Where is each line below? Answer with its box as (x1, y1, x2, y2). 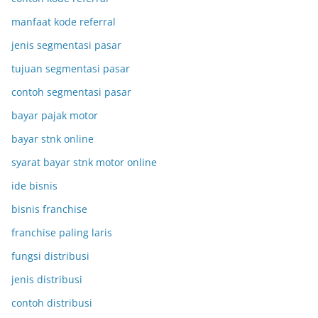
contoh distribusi (11, 296, 92, 309)
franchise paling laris (11, 226, 112, 239)
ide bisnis (11, 179, 57, 192)
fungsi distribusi (11, 249, 89, 263)
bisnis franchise (11, 202, 87, 216)
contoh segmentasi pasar (11, 85, 131, 99)
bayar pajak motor (11, 109, 98, 122)
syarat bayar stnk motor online (11, 155, 157, 169)
